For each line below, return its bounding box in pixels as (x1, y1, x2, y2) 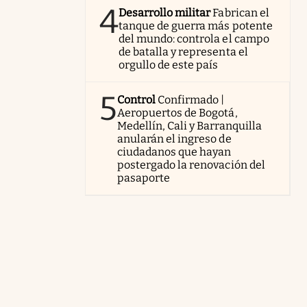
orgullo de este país (119, 58, 219, 71)
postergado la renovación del (117, 158, 265, 171)
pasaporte (117, 171, 171, 184)
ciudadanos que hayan (117, 145, 232, 158)
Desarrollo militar (119, 6, 211, 19)
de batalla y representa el (119, 45, 248, 58)
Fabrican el (212, 6, 269, 19)
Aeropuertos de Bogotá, (117, 106, 238, 119)
